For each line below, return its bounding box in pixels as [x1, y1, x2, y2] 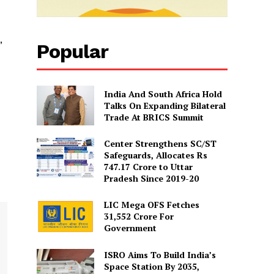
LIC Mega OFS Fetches [103, 199, 199, 211]
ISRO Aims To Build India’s [103, 248, 216, 261]
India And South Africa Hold [103, 88, 222, 100]
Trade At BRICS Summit [103, 111, 204, 124]
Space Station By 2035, [103, 260, 199, 272]
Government [103, 222, 157, 234]
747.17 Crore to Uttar [103, 161, 193, 173]
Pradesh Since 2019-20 [103, 172, 199, 185]
